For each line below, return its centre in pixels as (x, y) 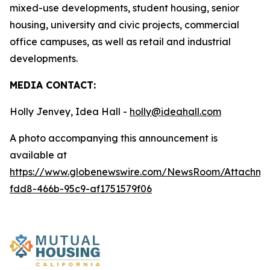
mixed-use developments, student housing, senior (124, 8)
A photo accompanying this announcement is (114, 138)
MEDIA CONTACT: (53, 85)
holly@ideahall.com (175, 111)
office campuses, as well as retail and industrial (120, 42)
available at (38, 155)
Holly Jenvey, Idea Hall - (70, 111)
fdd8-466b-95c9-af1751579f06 (81, 189)
